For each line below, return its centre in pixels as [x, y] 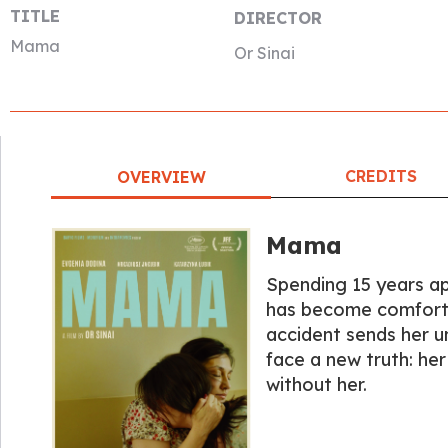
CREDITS [381, 176]
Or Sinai [264, 53]
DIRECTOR [277, 18]
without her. [316, 384]
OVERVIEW [161, 177]
